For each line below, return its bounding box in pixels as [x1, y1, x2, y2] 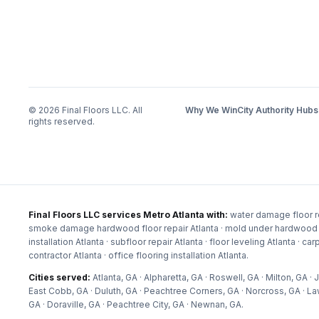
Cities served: [28, 272, 93, 283]
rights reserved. [28, 116, 95, 127]
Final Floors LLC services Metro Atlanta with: [28, 209, 230, 220]
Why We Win [184, 105, 237, 115]
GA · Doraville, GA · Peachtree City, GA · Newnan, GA [28, 299, 241, 310]
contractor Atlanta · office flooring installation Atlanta [28, 250, 246, 261]
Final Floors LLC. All [60, 105, 142, 115]
